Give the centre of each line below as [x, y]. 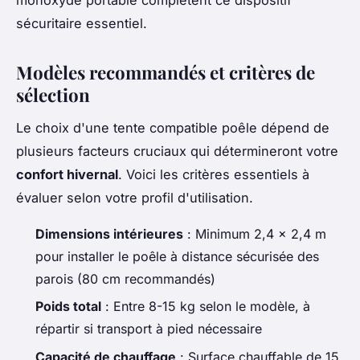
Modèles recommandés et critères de [166, 72]
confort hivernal [67, 174]
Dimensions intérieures [109, 233]
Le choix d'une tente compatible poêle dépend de [173, 127]
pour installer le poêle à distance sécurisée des [177, 256]
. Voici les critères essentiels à [214, 174]
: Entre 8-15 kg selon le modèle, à [206, 307]
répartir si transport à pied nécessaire [149, 329]
